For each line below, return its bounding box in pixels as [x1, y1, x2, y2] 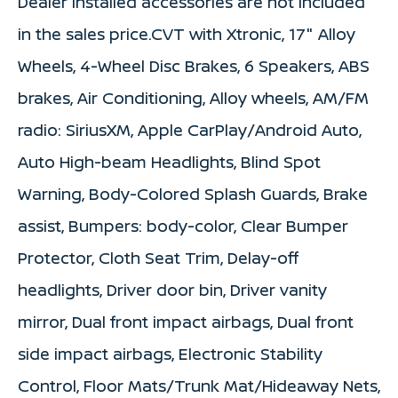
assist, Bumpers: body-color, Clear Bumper [18, 215, 348, 237]
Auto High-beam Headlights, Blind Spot [18, 151, 321, 173]
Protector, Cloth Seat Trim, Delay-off [18, 247, 298, 269]
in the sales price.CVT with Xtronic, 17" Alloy [18, 23, 355, 45]
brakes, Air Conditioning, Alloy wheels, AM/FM [18, 87, 369, 109]
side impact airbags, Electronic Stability [18, 343, 322, 365]
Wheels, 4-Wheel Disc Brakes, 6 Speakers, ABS [18, 55, 370, 77]
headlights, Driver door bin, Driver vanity [18, 279, 327, 301]
